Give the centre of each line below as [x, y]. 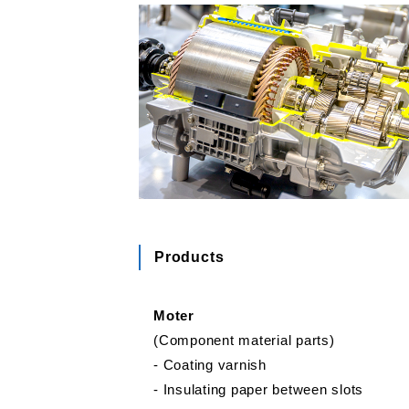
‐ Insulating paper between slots [258, 390]
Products [189, 257]
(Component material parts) [244, 341]
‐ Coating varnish [210, 365]
